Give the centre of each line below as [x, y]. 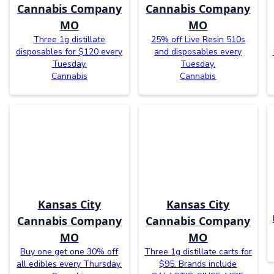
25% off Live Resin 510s [198, 40]
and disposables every [198, 52]
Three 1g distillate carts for [198, 252]
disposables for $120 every [69, 52]
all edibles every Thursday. [69, 264]
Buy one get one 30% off [69, 252]
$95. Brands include [198, 264]
